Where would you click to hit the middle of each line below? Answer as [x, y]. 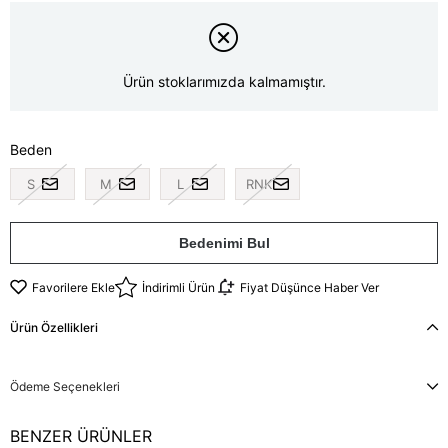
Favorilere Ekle [73, 287]
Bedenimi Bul [224, 243]
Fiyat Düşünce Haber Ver [309, 287]
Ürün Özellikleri [54, 328]
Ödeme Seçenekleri [65, 387]
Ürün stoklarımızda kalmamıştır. [224, 81]
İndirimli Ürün [178, 287]
